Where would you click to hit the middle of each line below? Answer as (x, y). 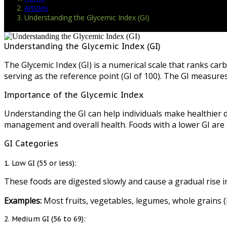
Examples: (23, 201)
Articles (36, 8)
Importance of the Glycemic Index (74, 95)
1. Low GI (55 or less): (40, 163)
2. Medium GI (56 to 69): (45, 219)
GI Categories (31, 144)
